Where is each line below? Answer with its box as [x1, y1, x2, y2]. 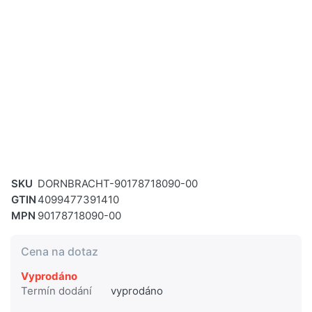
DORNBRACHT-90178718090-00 [38, 177, 198, 191]
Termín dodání [21, 284, 92, 298]
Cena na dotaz [21, 244, 98, 259]
